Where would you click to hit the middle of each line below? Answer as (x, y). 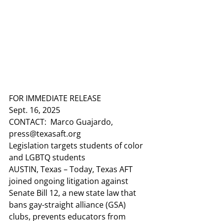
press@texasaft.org (45, 134)
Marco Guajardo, (81, 122)
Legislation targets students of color (77, 146)
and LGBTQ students (47, 157)
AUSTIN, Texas (35, 169)
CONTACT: (28, 122)
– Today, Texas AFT (98, 169)
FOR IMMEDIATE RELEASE (55, 98)
